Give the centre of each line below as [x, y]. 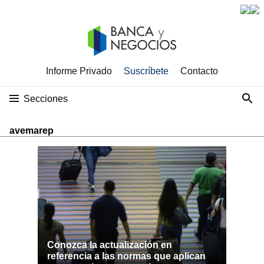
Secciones [46, 99]
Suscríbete [146, 71]
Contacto [199, 71]
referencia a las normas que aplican [126, 256]
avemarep [32, 131]
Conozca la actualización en [110, 245]
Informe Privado [79, 71]
